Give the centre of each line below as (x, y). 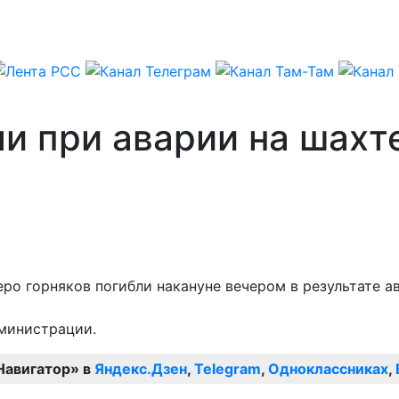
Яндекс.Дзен (141, 368)
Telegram (228, 368)
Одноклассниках (328, 368)
